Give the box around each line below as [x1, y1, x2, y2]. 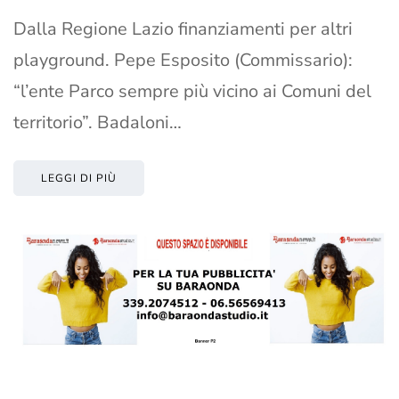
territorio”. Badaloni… [13, 110, 182, 135]
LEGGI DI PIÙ [41, 171, 117, 186]
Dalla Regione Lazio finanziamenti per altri [13, 17, 353, 42]
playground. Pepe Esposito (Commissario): [13, 48, 353, 73]
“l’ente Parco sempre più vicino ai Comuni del [13, 79, 371, 104]
